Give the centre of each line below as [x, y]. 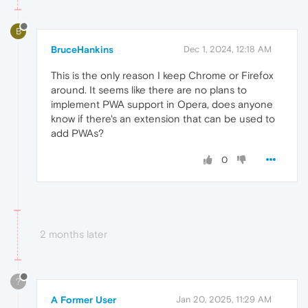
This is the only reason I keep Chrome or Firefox [162, 75]
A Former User [84, 299]
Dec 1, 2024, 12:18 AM [228, 49]
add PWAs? [77, 133]
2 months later [74, 234]
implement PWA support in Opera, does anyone [162, 104]
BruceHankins [82, 49]
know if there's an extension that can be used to [163, 119]
